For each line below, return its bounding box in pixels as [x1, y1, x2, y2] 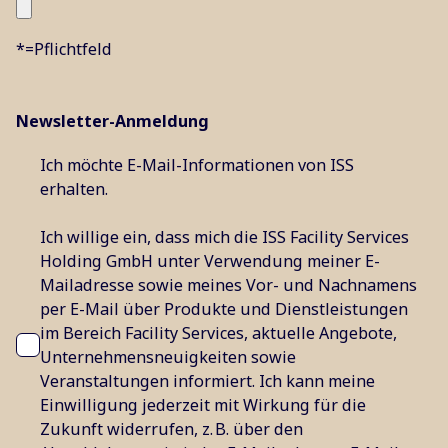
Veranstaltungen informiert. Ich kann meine [40, 370, 375, 393]
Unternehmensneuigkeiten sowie [40, 346, 296, 369]
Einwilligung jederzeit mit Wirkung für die [40, 394, 366, 417]
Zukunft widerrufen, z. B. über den [40, 418, 303, 441]
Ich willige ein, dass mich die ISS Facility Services [40, 226, 409, 249]
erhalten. [40, 178, 112, 201]
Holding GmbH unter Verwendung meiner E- [40, 250, 380, 273]
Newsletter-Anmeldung [16, 110, 209, 133]
